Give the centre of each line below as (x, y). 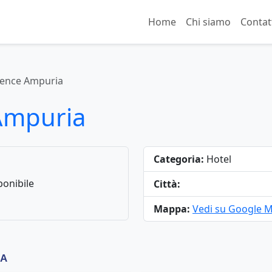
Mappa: (172, 209)
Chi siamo (208, 22)
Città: (167, 184)
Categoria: (179, 159)
